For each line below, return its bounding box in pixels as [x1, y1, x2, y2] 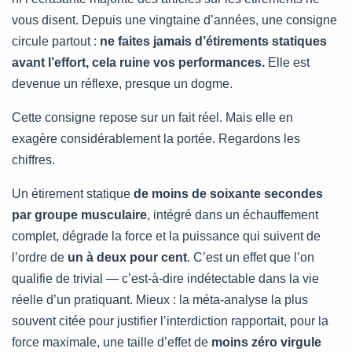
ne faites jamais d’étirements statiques [100, 35, 327, 49]
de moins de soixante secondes [134, 187, 323, 201]
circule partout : [12, 35, 100, 49]
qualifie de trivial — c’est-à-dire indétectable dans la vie [12, 272, 319, 286]
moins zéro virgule [211, 335, 321, 350]
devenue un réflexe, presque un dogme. [12, 77, 233, 91]
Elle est [265, 56, 310, 70]
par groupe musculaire [12, 208, 147, 222]
